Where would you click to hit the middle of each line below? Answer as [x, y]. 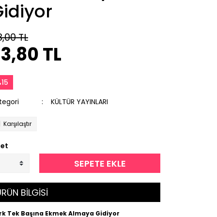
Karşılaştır [17, 124]
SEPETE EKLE [100, 163]
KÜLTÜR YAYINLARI [79, 102]
